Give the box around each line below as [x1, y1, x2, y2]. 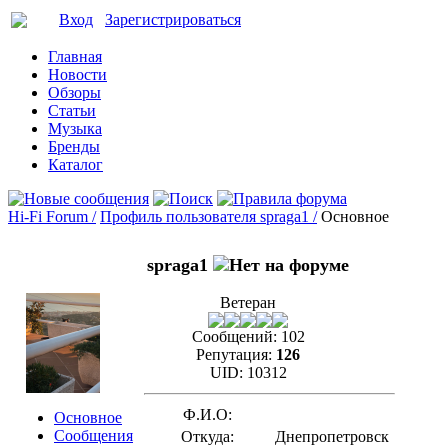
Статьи [48, 102, 96, 119]
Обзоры [48, 84, 101, 101]
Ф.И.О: [182, 406, 232, 423]
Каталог [48, 156, 103, 173]
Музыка [48, 120, 102, 137]
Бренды [48, 138, 100, 155]
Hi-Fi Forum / [8, 208, 96, 225]
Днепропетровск [274, 428, 389, 445]
